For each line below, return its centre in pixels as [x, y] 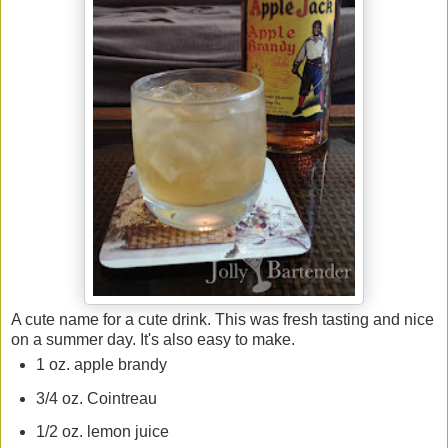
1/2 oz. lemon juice [102, 432]
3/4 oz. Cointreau [96, 398]
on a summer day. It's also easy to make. [153, 339]
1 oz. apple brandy [101, 364]
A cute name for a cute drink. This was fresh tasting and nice [222, 319]
